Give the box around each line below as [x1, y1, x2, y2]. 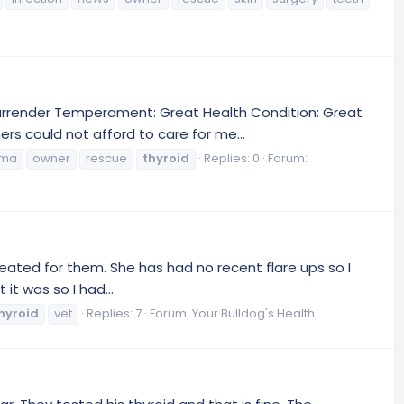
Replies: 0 [204, 150, 260, 168]
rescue [86, 150, 127, 168]
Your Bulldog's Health [192, 304, 315, 322]
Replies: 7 [87, 304, 142, 322]
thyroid [142, 150, 189, 168]
